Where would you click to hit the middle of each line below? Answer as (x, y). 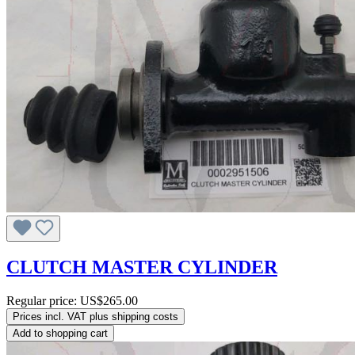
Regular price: (43, 301)
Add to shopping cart (60, 334)
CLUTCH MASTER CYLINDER (142, 267)
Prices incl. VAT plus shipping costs (95, 317)
